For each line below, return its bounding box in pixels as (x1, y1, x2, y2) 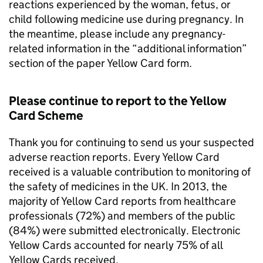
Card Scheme (9, 108, 83, 123)
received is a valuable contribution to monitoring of (9, 165, 251, 178)
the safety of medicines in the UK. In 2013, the (9, 180, 227, 193)
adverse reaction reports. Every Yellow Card (9, 150, 220, 164)
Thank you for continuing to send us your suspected (9, 136, 254, 149)
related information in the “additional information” (9, 42, 247, 55)
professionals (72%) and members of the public (9, 209, 235, 222)
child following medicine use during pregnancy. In (9, 12, 244, 26)
